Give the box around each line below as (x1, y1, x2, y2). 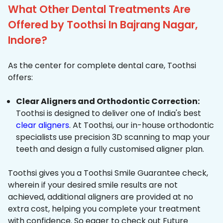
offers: (8, 72, 33, 84)
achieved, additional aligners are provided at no (8, 191, 193, 203)
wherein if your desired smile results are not (8, 179, 178, 191)
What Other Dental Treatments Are (8, 2, 191, 17)
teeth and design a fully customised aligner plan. (16, 143, 204, 155)
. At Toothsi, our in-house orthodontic (69, 119, 214, 131)
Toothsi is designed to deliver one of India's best (16, 108, 201, 119)
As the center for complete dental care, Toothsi (8, 60, 196, 72)
